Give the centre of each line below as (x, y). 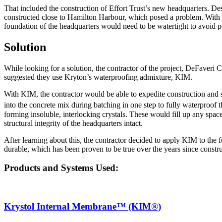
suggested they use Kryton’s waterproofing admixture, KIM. (98, 77)
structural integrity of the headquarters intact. (73, 123)
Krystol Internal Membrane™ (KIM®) (83, 206)
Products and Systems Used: (61, 168)
